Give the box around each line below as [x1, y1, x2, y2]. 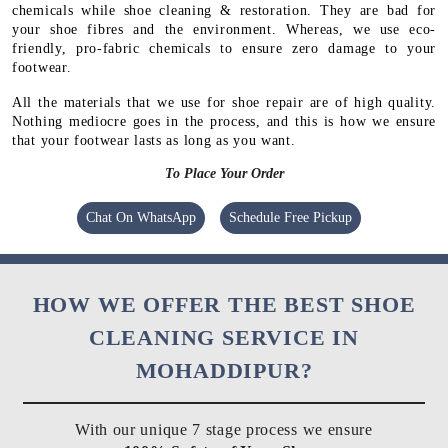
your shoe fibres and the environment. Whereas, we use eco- [12, 22, 436, 38]
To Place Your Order [164, 166, 284, 182]
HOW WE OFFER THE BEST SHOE [32, 292, 416, 318]
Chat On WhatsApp [86, 210, 196, 226]
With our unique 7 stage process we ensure [75, 420, 373, 438]
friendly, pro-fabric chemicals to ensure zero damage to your [12, 41, 436, 57]
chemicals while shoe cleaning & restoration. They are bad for [12, 3, 436, 19]
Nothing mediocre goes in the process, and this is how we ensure [12, 114, 436, 130]
